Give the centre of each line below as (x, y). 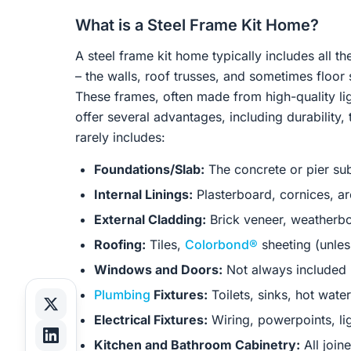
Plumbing (122, 295)
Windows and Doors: (158, 270)
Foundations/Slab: (149, 169)
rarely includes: (120, 137)
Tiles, (165, 244)
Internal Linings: (143, 194)
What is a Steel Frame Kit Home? (197, 25)
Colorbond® (221, 244)
